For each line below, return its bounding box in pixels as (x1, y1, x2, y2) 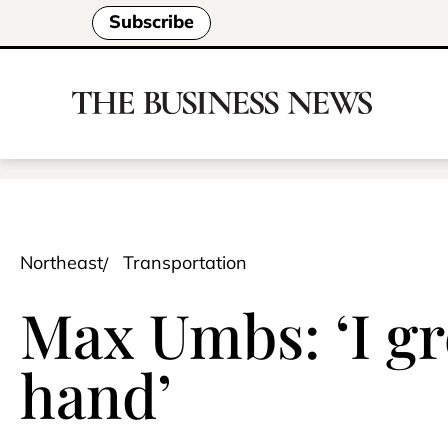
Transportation (123, 251, 247, 274)
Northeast (20, 251, 103, 274)
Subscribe (109, 10, 194, 34)
